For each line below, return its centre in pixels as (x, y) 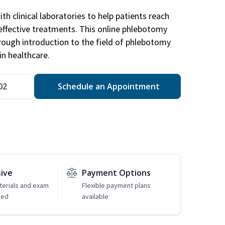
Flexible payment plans (116, 186)
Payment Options (116, 173)
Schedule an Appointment (107, 87)
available (95, 197)
